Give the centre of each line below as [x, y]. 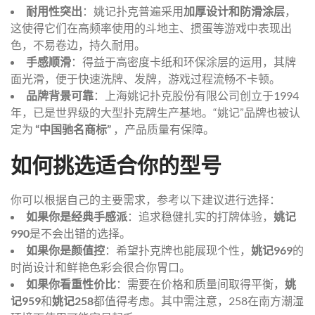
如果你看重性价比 [71, 283]
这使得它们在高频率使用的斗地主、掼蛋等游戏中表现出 [151, 27]
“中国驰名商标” [73, 129]
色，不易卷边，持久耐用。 [78, 44]
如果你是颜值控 [65, 250]
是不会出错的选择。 [80, 233]
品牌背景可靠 [60, 95]
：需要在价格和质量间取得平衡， [200, 283]
